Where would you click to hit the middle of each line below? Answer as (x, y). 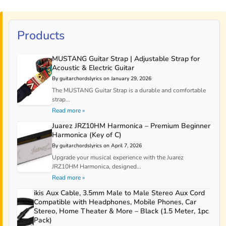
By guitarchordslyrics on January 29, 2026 (101, 79)
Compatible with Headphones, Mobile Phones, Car (115, 202)
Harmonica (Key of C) (87, 135)
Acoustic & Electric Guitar (93, 68)
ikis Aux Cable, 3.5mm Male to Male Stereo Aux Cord (120, 193)
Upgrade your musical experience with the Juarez (118, 158)
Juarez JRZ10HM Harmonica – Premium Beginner (131, 126)
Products (41, 36)
